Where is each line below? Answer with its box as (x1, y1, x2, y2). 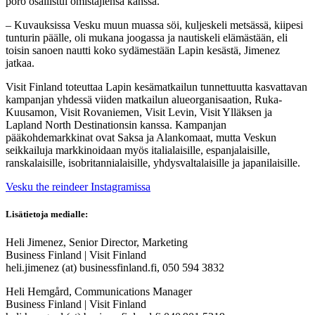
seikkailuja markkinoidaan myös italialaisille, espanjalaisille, (6, 144, 270, 157)
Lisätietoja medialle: (6, 209, 88, 220)
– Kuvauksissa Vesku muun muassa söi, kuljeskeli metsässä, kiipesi (6, 19, 303, 32)
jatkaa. (6, 57, 34, 70)
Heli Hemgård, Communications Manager (6, 285, 192, 297)
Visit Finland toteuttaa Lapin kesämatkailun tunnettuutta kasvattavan (6, 81, 307, 94)
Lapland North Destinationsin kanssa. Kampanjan (6, 119, 226, 131)
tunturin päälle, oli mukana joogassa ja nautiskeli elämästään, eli (6, 32, 288, 44)
